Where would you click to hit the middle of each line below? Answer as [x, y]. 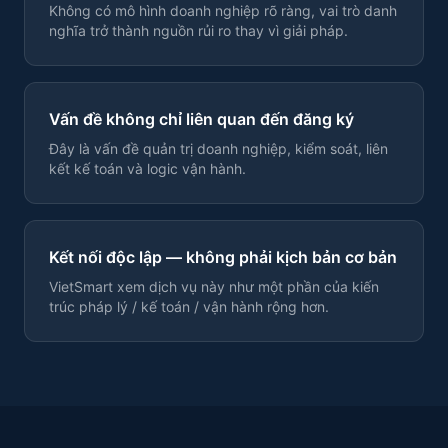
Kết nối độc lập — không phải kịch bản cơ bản [223, 257]
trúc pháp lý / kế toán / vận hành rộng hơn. [189, 306]
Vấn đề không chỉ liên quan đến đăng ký [201, 119]
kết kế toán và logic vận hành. [147, 168]
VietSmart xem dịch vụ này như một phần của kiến [214, 286]
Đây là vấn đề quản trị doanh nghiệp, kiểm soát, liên [218, 148]
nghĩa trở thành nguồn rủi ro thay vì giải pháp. [198, 30]
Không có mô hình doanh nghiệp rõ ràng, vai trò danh [223, 10]
